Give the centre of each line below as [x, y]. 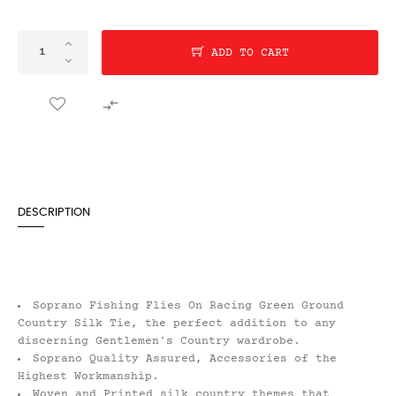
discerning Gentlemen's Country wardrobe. [159, 342]
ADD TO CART [250, 53]
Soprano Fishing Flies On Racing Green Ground [188, 306]
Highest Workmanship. [88, 377]
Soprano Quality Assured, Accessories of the [185, 359]
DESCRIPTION [54, 213]
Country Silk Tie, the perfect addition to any [177, 324]
